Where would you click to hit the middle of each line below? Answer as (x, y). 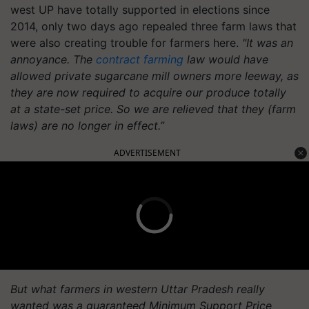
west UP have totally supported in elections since (140, 9)
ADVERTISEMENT (147, 152)
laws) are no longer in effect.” (87, 125)
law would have (226, 59)
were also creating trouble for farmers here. (126, 42)
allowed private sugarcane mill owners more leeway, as (154, 76)
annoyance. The (53, 59)
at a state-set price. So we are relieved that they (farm (153, 109)
